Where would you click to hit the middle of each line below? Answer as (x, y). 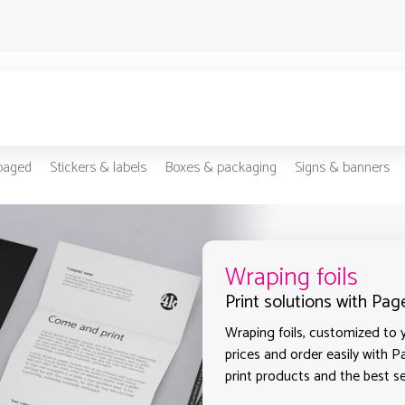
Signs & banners (342, 168)
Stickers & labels (98, 168)
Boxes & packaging (220, 168)
